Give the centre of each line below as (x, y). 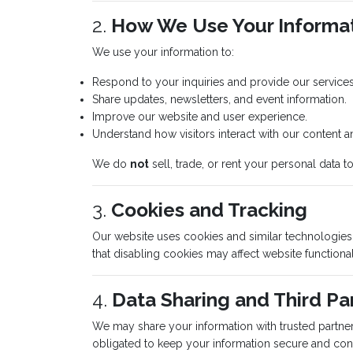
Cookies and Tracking (209, 210)
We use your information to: (163, 52)
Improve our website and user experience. (200, 117)
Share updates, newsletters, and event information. (219, 99)
